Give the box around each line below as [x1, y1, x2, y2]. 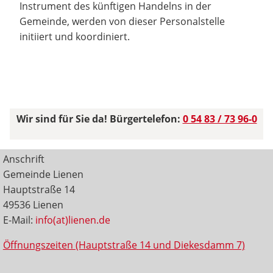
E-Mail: [2, 213, 35, 227]
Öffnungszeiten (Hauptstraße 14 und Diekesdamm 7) [2, 238, 245, 252]
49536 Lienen [2, 198, 63, 212]
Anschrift [2, 152, 44, 166]
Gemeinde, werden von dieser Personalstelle [19, 15, 225, 28]
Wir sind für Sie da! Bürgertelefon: [16, 112, 183, 126]
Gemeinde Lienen [2, 168, 83, 182]
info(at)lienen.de [35, 213, 110, 227]
